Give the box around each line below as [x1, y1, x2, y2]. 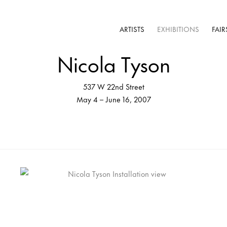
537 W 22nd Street [83, 81, 144, 92]
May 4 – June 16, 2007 [76, 93, 151, 105]
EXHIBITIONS [157, 23, 199, 34]
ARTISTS [120, 23, 144, 34]
